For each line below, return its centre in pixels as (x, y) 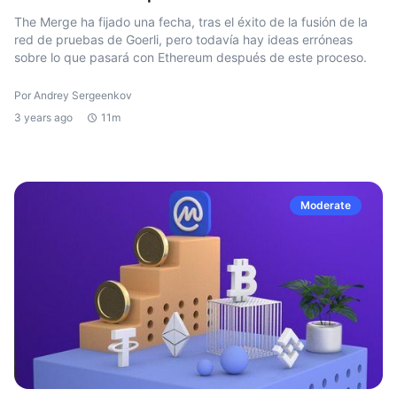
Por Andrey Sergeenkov (73, 95)
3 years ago (43, 117)
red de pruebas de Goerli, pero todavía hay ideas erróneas (183, 39)
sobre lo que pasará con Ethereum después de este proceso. (191, 57)
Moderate (326, 205)
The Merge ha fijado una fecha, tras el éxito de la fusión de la (191, 22)
